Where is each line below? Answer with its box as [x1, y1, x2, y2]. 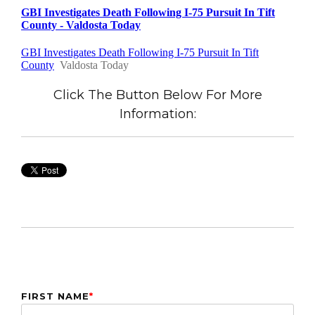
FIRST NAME [21, 290, 89, 302]
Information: [119, 106, 196, 122]
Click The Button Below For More [53, 87, 262, 103]
